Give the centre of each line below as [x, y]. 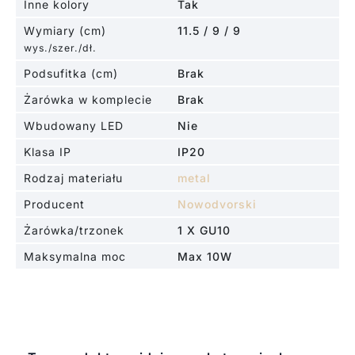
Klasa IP [47, 151]
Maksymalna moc [74, 256]
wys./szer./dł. [60, 48]
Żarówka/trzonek [74, 230]
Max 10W [205, 256]
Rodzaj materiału [73, 177]
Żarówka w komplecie [88, 99]
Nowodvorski [217, 204]
